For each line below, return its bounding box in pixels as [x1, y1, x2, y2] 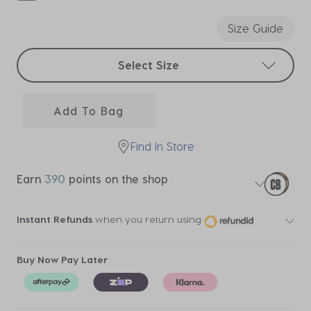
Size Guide [228, 22, 283, 35]
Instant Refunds [17, 213, 92, 226]
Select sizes [17, 49, 77, 62]
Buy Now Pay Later [17, 253, 108, 265]
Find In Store [131, 140, 194, 153]
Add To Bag [53, 103, 124, 117]
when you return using [92, 213, 201, 226]
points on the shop [65, 172, 168, 185]
